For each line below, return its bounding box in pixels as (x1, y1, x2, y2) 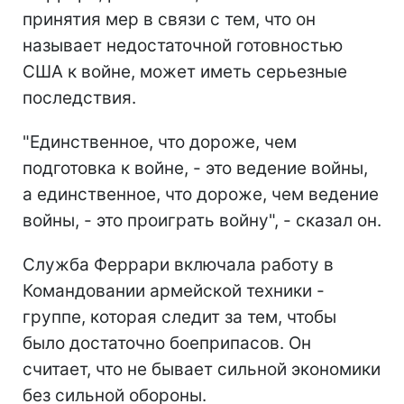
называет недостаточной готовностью (23, 34, 343, 56)
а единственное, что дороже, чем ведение (23, 183, 379, 205)
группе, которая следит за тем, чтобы (23, 306, 336, 327)
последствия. (23, 87, 136, 108)
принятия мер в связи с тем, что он (23, 8, 316, 30)
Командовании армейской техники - (23, 280, 325, 301)
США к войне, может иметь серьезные (23, 60, 347, 82)
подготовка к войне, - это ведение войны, (23, 157, 368, 179)
